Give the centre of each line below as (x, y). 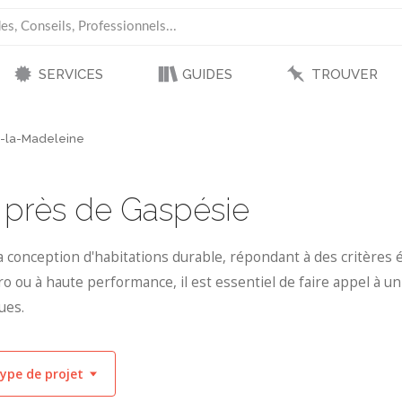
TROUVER (344, 74)
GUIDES (207, 74)
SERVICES (70, 74)
